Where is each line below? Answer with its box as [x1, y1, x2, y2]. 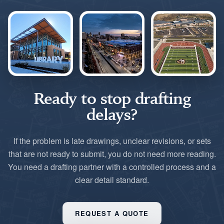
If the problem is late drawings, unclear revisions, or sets [13, 135, 211, 147]
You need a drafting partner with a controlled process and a [8, 161, 216, 173]
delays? [86, 104, 137, 124]
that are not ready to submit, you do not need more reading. [8, 148, 216, 160]
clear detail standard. [75, 174, 149, 186]
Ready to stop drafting [33, 88, 191, 108]
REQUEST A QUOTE [75, 208, 149, 218]
